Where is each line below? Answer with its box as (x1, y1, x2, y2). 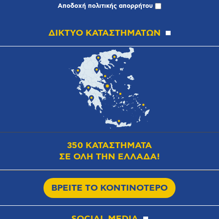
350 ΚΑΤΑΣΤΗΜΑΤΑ (67, 139, 152, 151)
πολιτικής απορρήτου (88, 1, 153, 10)
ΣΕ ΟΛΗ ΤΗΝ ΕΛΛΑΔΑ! (59, 151, 160, 162)
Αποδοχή (58, 1, 88, 10)
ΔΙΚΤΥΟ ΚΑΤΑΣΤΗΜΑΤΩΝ (48, 27, 161, 39)
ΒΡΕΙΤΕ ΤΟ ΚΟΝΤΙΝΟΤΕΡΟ (51, 182, 168, 194)
